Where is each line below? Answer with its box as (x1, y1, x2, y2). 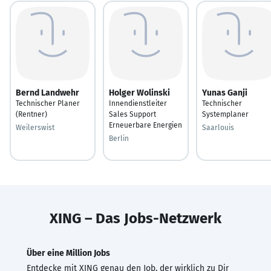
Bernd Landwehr (16, 87, 79, 98)
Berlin (109, 134, 129, 143)
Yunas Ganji (202, 87, 247, 98)
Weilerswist (16, 123, 54, 132)
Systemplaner (202, 109, 249, 119)
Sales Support (109, 109, 156, 119)
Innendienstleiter (109, 99, 167, 108)
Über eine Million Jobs (27, 247, 110, 258)
